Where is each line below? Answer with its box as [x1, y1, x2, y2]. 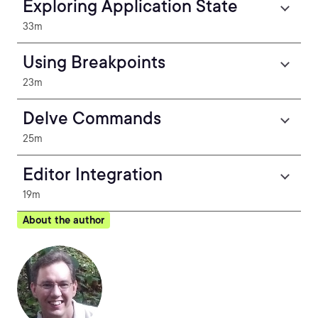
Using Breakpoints [23, 52, 165, 72]
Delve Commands [23, 108, 161, 128]
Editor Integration [23, 164, 163, 185]
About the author [23, 214, 104, 226]
